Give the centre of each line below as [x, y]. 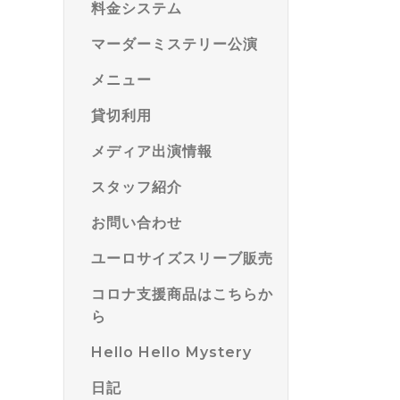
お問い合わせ [137, 223]
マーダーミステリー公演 [175, 44]
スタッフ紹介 [137, 187]
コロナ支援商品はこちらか [182, 294]
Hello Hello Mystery [171, 352]
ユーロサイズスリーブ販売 [182, 258]
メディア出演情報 [152, 151]
